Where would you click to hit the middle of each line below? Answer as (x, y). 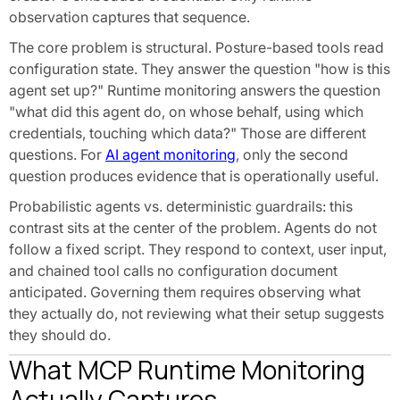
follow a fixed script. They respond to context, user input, (198, 249)
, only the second (292, 154)
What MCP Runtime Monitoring (187, 370)
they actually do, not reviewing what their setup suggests (196, 313)
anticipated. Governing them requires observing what (185, 292)
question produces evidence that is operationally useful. (194, 176)
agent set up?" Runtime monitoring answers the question (195, 90)
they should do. (60, 335)
